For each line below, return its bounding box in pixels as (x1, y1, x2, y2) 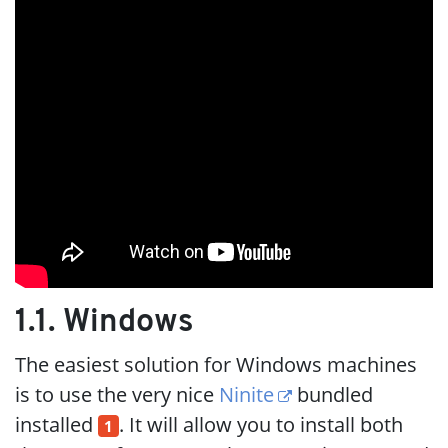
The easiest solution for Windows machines (15, 350, 417, 378)
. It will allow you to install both (119, 410, 403, 438)
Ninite (219, 380, 274, 408)
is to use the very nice (15, 380, 219, 408)
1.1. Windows (15, 306, 194, 339)
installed (15, 410, 98, 438)
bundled (292, 380, 374, 408)
